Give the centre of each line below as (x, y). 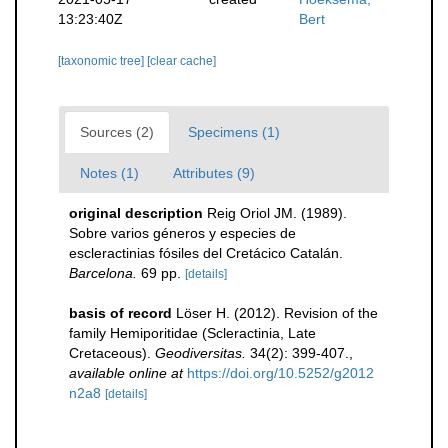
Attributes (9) (214, 173)
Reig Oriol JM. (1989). (277, 213)
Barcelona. (103, 273)
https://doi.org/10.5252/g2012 (280, 373)
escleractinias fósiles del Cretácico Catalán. (206, 253)
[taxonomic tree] (102, 61)
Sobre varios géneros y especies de (182, 233)
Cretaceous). (112, 353)
